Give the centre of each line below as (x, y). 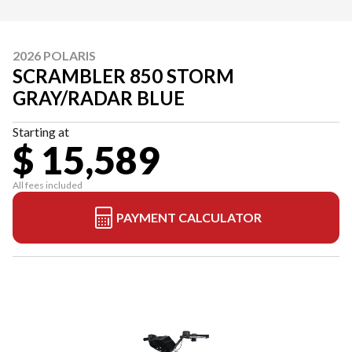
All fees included (48, 185)
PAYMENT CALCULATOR (189, 217)
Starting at (41, 132)
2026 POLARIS (54, 55)
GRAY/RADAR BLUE (99, 98)
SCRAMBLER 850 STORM (123, 76)
